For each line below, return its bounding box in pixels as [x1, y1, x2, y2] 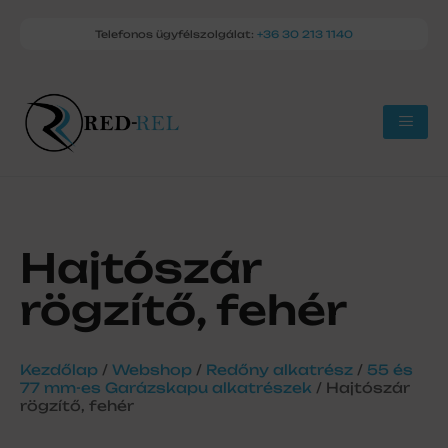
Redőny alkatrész [206, 360, 353, 378]
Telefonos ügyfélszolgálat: [95, 28, 257, 40]
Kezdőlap [20, 360, 98, 378]
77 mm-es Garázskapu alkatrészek [20, 378, 312, 396]
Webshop [112, 360, 192, 378]
